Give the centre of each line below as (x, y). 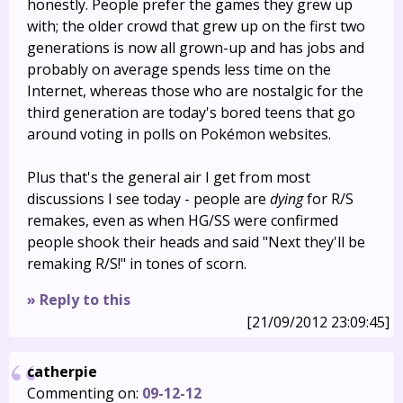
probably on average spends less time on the (179, 69)
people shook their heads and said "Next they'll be (196, 242)
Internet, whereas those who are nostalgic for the (195, 91)
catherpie (62, 372)
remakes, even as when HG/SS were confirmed (183, 220)
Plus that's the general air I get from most (169, 177)
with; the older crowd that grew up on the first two (196, 26)
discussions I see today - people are (148, 199)
